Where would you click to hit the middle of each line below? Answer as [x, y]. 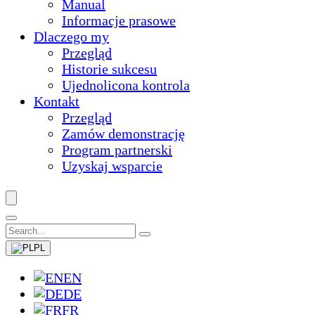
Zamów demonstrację [123, 134]
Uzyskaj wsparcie [112, 166]
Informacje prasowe [119, 20]
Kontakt [57, 101]
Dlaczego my [71, 37]
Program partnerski [117, 150]
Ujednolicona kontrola [126, 85]
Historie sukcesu [109, 69]
